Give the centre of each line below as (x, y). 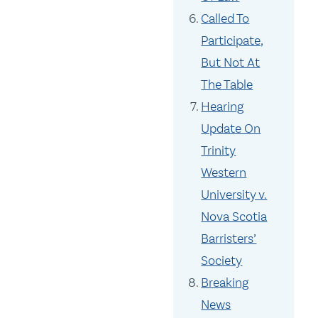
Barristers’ (229, 239)
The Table (227, 85)
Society (222, 261)
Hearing (223, 107)
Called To (225, 19)
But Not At (231, 63)
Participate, (232, 41)
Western (224, 173)
